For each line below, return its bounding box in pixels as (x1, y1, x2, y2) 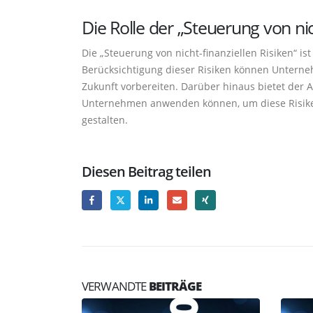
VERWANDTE (82, 278, 149, 295)
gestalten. (82, 112, 128, 126)
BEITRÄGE (148, 278, 201, 295)
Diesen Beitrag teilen (82, 161, 212, 181)
